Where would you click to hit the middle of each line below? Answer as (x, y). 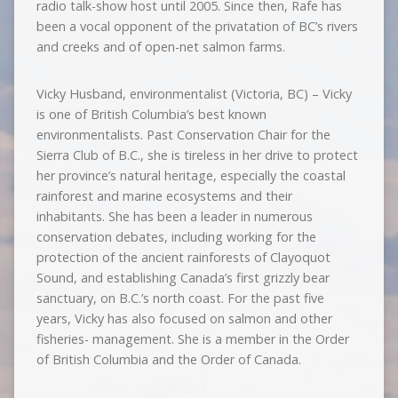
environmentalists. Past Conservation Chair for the (183, 135)
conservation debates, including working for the (176, 237)
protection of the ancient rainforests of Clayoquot (183, 257)
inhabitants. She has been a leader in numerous (174, 216)
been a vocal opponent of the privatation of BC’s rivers (197, 26)
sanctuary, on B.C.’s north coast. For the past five (180, 298)
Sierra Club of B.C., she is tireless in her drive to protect (197, 155)
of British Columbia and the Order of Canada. (168, 359)
